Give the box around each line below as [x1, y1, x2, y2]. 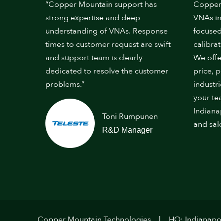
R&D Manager [102, 125, 152, 134]
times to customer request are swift [45, 39, 171, 50]
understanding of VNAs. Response [45, 26, 168, 37]
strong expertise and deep [45, 12, 140, 23]
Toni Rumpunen [102, 110, 158, 122]
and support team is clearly [45, 52, 143, 63]
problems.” [45, 79, 84, 90]
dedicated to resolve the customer [45, 66, 168, 76]
